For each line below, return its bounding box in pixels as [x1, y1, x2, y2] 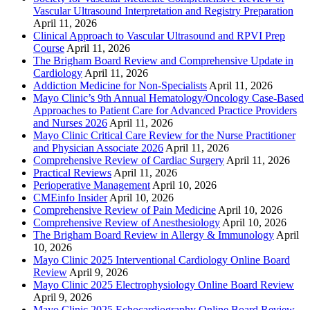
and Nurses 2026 [33, 116, 107, 129]
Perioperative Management [33, 179, 150, 191]
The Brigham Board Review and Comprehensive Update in [33, 54, 293, 66]
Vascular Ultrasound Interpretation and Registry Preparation [33, 4, 293, 17]
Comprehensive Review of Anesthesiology [33, 216, 220, 228]
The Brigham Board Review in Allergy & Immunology [33, 228, 274, 241]
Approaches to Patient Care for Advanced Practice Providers [33, 104, 297, 116]
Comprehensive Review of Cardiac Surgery [33, 154, 224, 166]
